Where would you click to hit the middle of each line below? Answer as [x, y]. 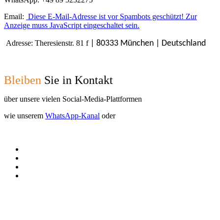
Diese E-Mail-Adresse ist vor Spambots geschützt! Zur [112, 16]
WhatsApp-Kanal [72, 115]
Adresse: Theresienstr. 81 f [47, 43]
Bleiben [23, 80]
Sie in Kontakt [77, 80]
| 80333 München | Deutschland [148, 43]
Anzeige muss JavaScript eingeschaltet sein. [72, 25]
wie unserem [25, 115]
